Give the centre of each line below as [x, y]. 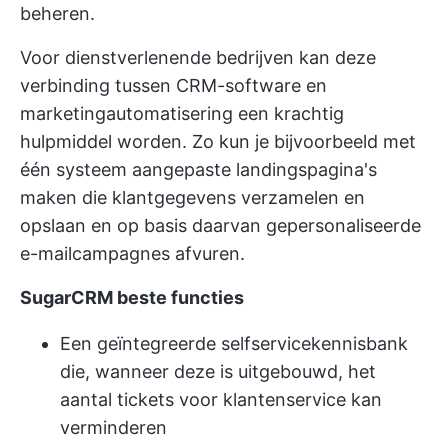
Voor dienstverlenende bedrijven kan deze [198, 57]
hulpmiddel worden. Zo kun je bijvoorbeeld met [218, 141]
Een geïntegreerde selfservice [185, 343]
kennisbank [359, 343]
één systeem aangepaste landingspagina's [198, 169]
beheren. [57, 13]
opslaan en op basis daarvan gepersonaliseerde [220, 225]
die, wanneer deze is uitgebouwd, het [218, 371]
